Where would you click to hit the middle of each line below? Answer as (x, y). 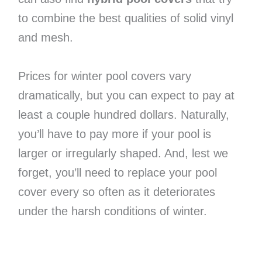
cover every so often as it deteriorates (116, 192)
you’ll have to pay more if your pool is (114, 134)
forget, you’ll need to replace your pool (117, 173)
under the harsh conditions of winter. (112, 211)
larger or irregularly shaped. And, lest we (123, 154)
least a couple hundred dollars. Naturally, (123, 115)
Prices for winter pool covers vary (104, 76)
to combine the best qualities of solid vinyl (125, 18)
